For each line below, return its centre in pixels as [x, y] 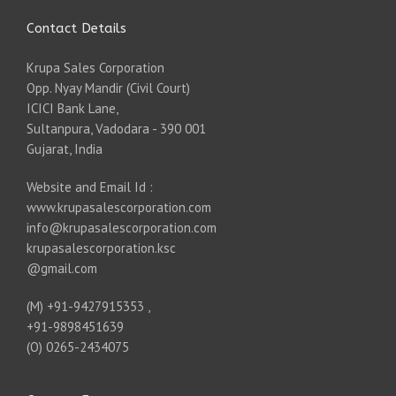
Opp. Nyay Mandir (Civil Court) [108, 88]
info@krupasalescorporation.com [122, 227]
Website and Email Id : [90, 187]
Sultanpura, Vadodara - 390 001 [116, 128]
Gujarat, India [65, 148]
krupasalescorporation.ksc [101, 247]
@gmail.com [62, 268]
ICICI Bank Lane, [72, 108]
